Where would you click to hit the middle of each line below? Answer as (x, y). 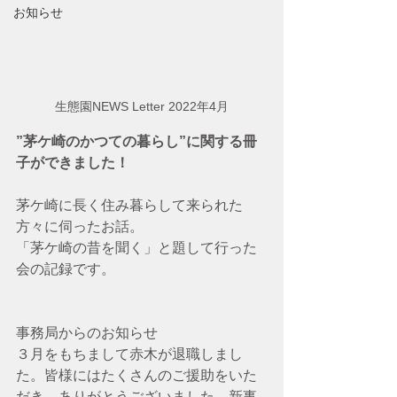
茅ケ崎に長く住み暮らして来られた (129, 205)
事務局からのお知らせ (87, 332)
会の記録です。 (66, 269)
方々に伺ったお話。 (80, 226)
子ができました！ (73, 162)
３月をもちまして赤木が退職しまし (129, 354)
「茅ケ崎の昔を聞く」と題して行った (136, 247)
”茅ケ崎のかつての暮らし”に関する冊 (136, 141)
